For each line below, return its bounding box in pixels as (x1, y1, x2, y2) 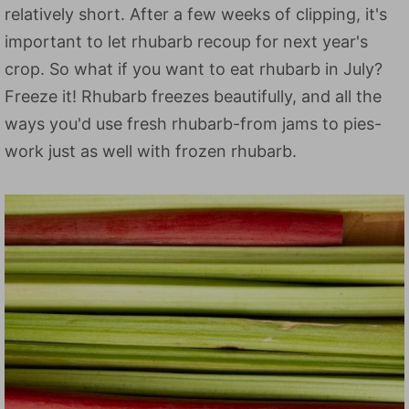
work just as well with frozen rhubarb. (5, 142, 297, 161)
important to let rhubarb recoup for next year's (5, 32, 368, 51)
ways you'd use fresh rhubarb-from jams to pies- (5, 114, 382, 133)
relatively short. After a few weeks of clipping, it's (5, 5, 387, 24)
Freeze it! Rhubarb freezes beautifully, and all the (5, 87, 382, 106)
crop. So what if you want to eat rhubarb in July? (5, 59, 383, 79)
